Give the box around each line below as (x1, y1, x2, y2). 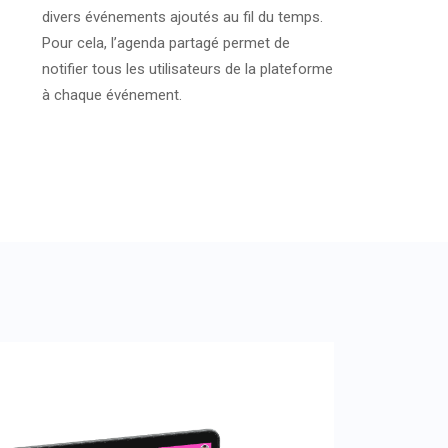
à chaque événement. (42, 86, 182, 105)
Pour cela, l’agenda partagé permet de (42, 34, 290, 53)
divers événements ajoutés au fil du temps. (42, 8, 323, 27)
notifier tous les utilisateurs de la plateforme (42, 60, 333, 79)
